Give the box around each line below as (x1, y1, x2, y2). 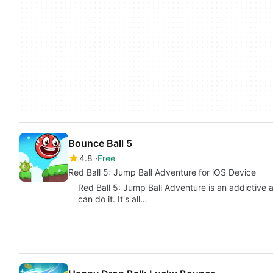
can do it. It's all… (78, 194, 147, 204)
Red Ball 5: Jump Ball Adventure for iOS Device (68, 167, 256, 177)
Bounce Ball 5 (68, 137, 132, 149)
